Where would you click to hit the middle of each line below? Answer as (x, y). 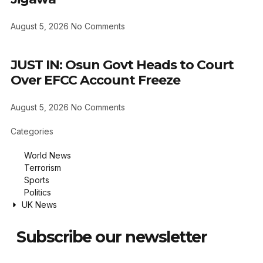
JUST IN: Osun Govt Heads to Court (122, 65)
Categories (32, 131)
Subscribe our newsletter (112, 237)
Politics (37, 193)
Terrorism (42, 168)
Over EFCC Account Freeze (95, 80)
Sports (36, 180)
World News (47, 156)
